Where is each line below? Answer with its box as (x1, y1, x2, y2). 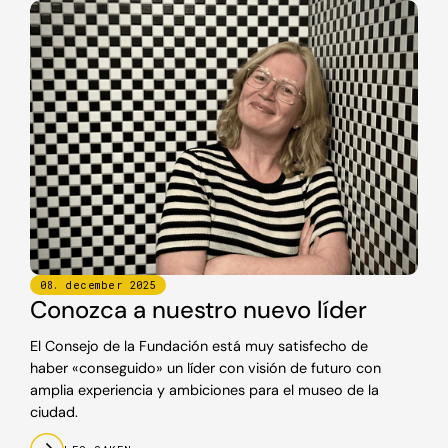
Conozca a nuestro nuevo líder (30, 293, 367, 325)
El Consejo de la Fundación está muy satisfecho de (30, 336, 368, 355)
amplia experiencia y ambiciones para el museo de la (30, 380, 379, 399)
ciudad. (30, 402, 78, 421)
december (65, 277, 123, 292)
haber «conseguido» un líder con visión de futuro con (30, 358, 381, 377)
